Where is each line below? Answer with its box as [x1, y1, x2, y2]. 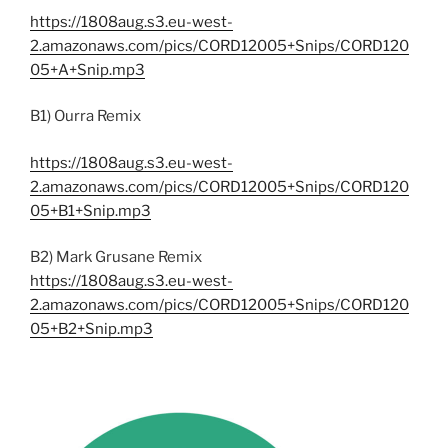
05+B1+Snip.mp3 [30, 201, 151, 220]
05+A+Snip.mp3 [30, 60, 145, 79]
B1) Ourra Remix [30, 107, 141, 126]
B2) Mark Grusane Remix [30, 248, 202, 267]
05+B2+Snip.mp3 [30, 320, 153, 339]
